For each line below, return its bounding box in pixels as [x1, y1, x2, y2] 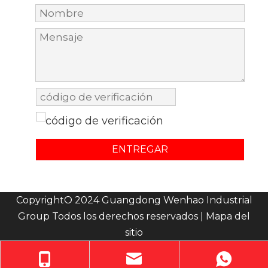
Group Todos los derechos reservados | [18, 210, 206, 222]
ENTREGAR [112, 143, 168, 155]
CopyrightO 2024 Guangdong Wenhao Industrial [16, 194, 252, 206]
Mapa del [206, 210, 250, 222]
